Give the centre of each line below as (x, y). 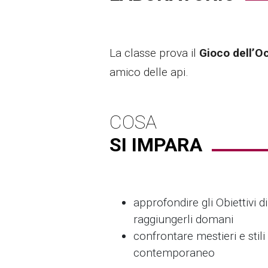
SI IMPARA (156, 145)
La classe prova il (154, 53)
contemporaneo (174, 253)
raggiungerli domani (183, 220)
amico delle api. (149, 72)
